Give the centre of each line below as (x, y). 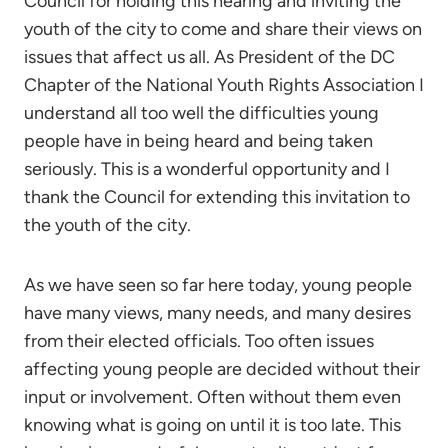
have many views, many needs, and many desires (217, 313)
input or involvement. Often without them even (212, 397)
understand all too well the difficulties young (201, 113)
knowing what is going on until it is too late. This (212, 425)
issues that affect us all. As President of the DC (209, 57)
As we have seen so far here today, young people (218, 285)
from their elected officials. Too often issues (199, 341)
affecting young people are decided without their (222, 369)
